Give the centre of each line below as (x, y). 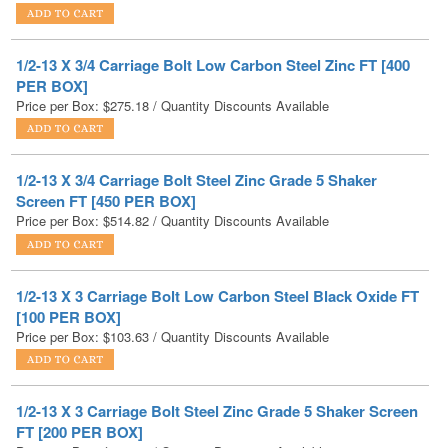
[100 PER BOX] (68, 261)
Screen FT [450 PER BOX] (106, 146)
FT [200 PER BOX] (79, 377)
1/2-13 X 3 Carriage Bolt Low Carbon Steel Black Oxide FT (217, 240)
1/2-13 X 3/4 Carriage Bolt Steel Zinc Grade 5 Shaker (196, 125)
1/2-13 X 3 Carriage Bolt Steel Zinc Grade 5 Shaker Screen (217, 356)
